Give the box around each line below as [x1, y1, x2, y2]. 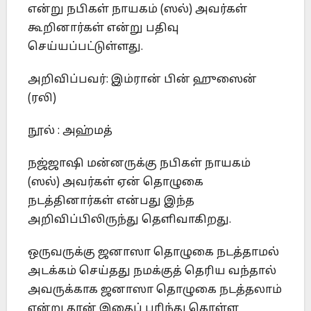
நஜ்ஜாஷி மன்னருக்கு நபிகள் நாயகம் [28, 156, 251, 171]
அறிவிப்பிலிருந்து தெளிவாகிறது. [28, 212, 231, 227]
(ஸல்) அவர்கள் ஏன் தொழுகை [28, 175, 203, 190]
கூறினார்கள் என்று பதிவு [28, 21, 179, 35]
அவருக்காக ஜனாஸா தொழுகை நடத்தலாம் [28, 283, 282, 297]
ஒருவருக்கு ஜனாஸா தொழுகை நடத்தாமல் [28, 245, 279, 260]
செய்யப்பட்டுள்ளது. [28, 40, 143, 54]
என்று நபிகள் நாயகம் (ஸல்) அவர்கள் [28, 2, 247, 17]
